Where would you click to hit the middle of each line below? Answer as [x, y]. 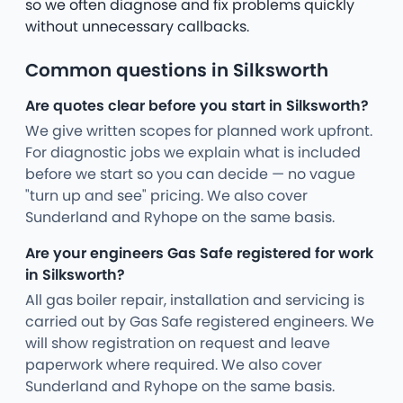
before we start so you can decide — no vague [190, 175]
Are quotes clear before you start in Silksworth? [197, 106]
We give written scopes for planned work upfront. [199, 131]
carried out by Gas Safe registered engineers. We [200, 322]
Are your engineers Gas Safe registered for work [199, 254]
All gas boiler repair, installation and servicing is [195, 300]
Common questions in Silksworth [177, 71]
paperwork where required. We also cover [174, 365]
